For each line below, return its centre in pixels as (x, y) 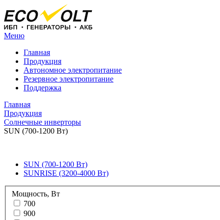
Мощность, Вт (36, 193)
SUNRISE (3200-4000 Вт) (66, 173)
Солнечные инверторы (42, 122)
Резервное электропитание (69, 79)
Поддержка (42, 88)
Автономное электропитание (73, 70)
